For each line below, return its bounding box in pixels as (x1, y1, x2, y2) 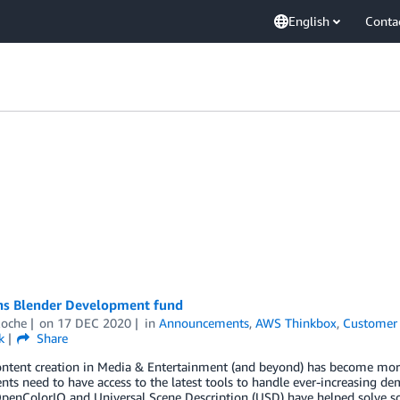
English (288, 13, 329, 29)
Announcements (159, 315, 250, 330)
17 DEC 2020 (57, 315, 132, 330)
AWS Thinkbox (255, 315, 337, 330)
